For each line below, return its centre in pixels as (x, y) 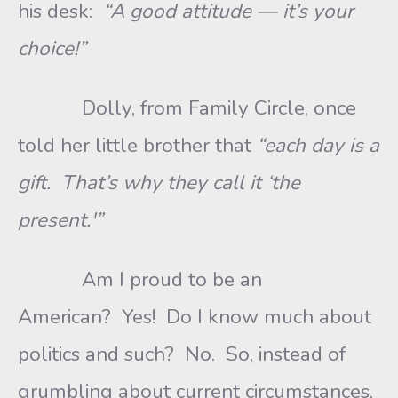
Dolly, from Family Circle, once (187, 108)
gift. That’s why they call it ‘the (159, 183)
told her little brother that (137, 145)
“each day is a (318, 145)
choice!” (52, 48)
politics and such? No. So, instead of (182, 354)
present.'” (60, 220)
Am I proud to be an (140, 279)
